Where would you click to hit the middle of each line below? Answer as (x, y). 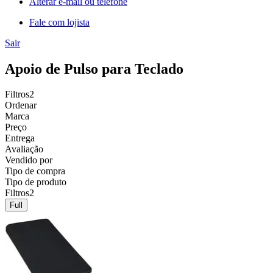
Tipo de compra (35, 171)
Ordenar (21, 105)
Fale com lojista (59, 22)
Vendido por (29, 160)
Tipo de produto (36, 182)
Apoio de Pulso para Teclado (94, 69)
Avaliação (24, 149)
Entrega (20, 138)
